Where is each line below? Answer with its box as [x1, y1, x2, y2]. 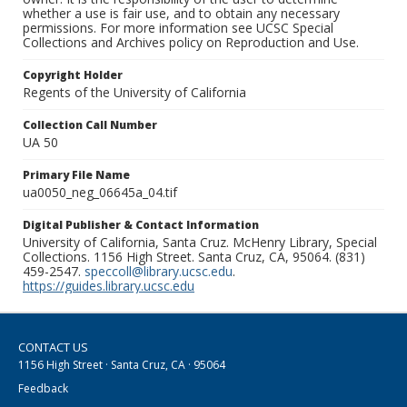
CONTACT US [18, 339, 88, 356]
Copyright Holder [23, 67, 123, 84]
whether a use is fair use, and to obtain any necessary [23, 5, 340, 23]
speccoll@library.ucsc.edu [84, 263, 233, 281]
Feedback [18, 381, 68, 397]
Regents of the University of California [23, 84, 246, 102]
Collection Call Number [23, 117, 157, 134]
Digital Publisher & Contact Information [23, 217, 259, 233]
